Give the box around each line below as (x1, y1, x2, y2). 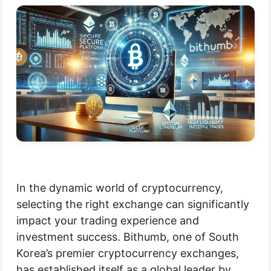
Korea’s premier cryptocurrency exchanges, (16, 247, 239, 260)
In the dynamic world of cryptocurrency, (16, 181, 223, 195)
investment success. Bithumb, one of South (16, 230, 239, 244)
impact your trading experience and (16, 214, 199, 227)
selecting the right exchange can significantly (16, 198, 249, 211)
